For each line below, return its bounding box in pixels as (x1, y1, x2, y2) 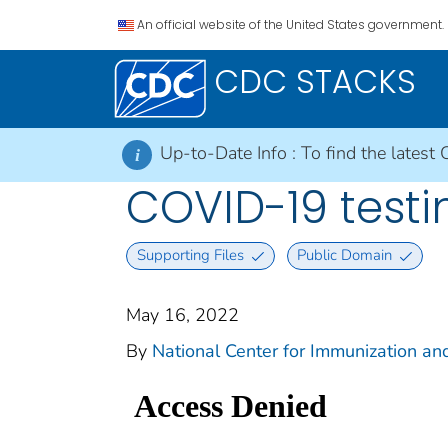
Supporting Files (136, 245, 244, 266)
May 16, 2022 (126, 302, 239, 327)
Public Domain (297, 245, 393, 266)
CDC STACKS (214, 59, 416, 104)
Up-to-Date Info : (160, 141, 301, 165)
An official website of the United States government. (137, 16, 444, 33)
